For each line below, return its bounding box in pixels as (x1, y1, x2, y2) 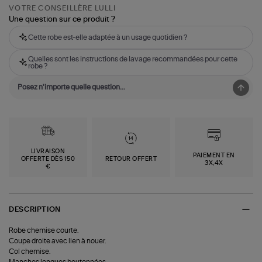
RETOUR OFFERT (105, 156, 157, 163)
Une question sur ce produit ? (9, 16, 116, 24)
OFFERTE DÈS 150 (20, 156, 75, 163)
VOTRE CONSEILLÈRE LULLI (9, 5, 116, 12)
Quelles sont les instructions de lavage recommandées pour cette (28, 56, 238, 63)
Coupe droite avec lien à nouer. (9, 237, 106, 245)
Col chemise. (9, 248, 51, 256)
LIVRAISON (30, 149, 65, 155)
